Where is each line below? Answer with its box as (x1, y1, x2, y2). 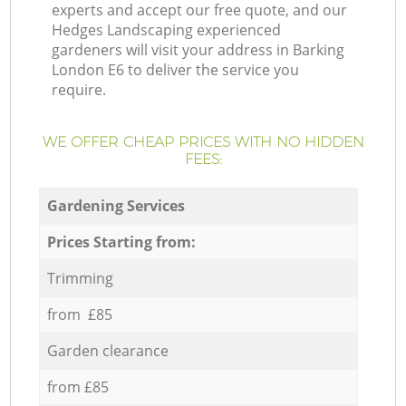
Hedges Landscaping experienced (52, 20, 282, 41)
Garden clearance (46, 340, 169, 361)
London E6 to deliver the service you (52, 60, 300, 81)
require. (52, 80, 107, 101)
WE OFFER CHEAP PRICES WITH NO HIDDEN (42, 133, 364, 151)
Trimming (46, 267, 113, 288)
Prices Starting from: (46, 231, 196, 252)
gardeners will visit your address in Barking (52, 40, 345, 61)
